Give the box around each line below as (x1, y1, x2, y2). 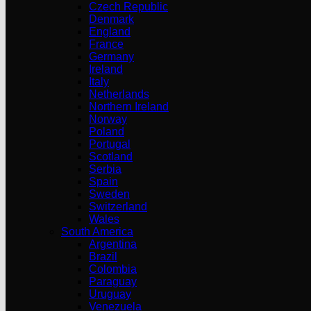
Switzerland (89, 201, 147, 212)
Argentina (89, 238, 137, 250)
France (89, 38, 124, 50)
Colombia (89, 263, 137, 275)
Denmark (89, 13, 134, 25)
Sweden (89, 188, 130, 200)
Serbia (89, 163, 121, 175)
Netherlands (89, 88, 149, 100)
